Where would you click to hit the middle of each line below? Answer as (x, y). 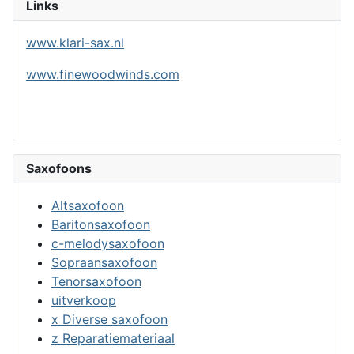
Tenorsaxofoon (96, 281)
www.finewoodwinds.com (103, 74)
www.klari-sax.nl (75, 42)
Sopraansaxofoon (104, 262)
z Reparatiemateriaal (113, 338)
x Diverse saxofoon (109, 319)
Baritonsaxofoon (101, 224)
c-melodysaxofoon (108, 243)
